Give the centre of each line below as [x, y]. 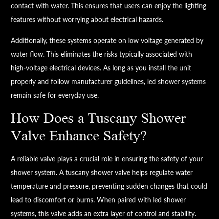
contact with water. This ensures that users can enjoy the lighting [109, 6]
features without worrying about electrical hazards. [87, 20]
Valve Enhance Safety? [79, 136]
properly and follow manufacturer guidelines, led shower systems [109, 82]
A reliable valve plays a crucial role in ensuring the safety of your [107, 159]
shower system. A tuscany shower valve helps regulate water [102, 173]
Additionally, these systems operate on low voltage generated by [107, 41]
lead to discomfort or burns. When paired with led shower [99, 200]
